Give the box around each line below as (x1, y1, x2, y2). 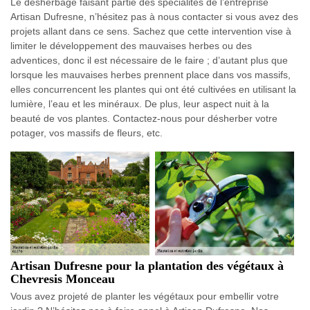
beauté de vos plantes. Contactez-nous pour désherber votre (10, 113, 277, 124)
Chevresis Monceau (10, 272, 115, 286)
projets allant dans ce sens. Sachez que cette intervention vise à (10, 26, 291, 37)
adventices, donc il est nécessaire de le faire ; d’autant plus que (10, 55, 288, 66)
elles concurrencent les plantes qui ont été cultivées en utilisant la (10, 84, 296, 95)
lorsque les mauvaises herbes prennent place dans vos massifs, (10, 69, 291, 80)
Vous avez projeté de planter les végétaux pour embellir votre (10, 291, 279, 302)
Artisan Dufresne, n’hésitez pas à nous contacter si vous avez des (10, 11, 298, 22)
